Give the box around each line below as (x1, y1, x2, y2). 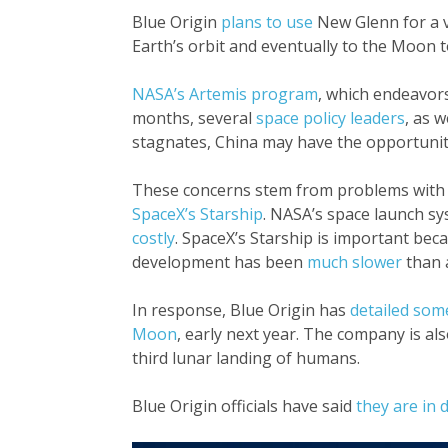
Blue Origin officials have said (132, 394, 356, 417)
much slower (307, 250, 402, 273)
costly (132, 226, 175, 249)
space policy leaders (256, 106, 405, 129)
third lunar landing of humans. (132, 346, 360, 369)
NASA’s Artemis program (132, 82, 318, 105)
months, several (132, 106, 256, 129)
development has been (132, 250, 307, 273)
